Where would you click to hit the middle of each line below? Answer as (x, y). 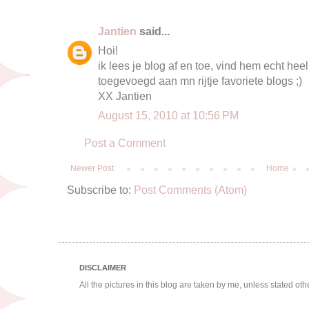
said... (153, 31)
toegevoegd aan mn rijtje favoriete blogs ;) (200, 80)
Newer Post (92, 168)
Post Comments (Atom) (190, 189)
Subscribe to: (100, 189)
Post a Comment (125, 142)
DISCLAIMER (103, 267)
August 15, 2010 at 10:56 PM (168, 115)
